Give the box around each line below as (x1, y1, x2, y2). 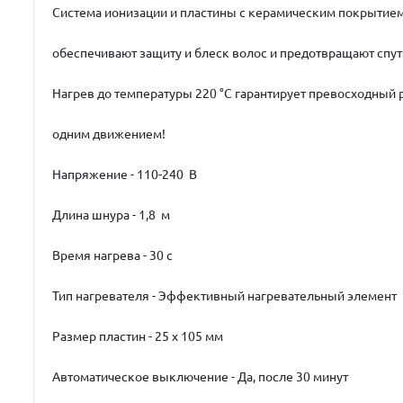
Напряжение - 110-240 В (52, 166, 197, 182)
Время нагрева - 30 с (52, 247, 173, 263)
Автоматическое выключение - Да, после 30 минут (52, 369, 348, 384)
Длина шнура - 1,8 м (52, 207, 170, 222)
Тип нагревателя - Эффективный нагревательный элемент (52, 288, 397, 303)
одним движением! (52, 126, 166, 141)
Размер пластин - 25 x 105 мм (52, 328, 223, 344)
